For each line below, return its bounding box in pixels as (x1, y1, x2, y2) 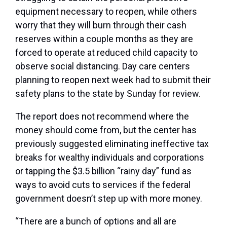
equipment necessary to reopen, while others (15, 6, 197, 17)
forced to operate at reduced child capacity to (15, 47, 198, 58)
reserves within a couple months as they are (15, 33, 193, 45)
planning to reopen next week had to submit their (15, 74, 211, 86)
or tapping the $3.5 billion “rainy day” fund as (15, 166, 192, 177)
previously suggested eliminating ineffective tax (15, 138, 209, 149)
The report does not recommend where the (15, 111, 189, 122)
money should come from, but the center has (15, 125, 197, 136)
